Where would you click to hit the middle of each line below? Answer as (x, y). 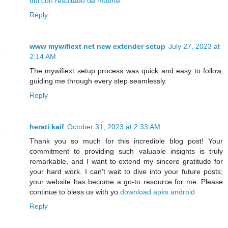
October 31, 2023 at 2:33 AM (114, 127)
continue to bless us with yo (75, 192)
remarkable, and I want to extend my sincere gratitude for (126, 162)
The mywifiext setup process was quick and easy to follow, (126, 71)
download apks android (158, 192)
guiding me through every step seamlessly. (98, 81)
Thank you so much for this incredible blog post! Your (126, 141)
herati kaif (47, 127)
